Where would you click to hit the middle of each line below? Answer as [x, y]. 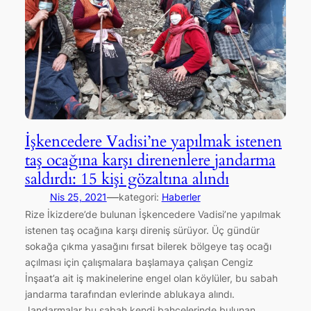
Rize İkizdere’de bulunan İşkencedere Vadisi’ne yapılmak [153, 214]
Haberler [181, 196]
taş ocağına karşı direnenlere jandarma [150, 160]
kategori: [140, 196]
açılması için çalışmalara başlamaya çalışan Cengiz [139, 262]
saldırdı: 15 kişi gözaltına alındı [127, 178]
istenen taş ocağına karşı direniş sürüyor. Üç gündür [142, 230]
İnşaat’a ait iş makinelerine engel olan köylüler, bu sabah [151, 278]
